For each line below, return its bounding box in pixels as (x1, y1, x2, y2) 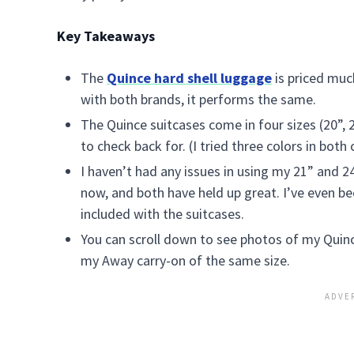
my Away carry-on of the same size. (81, 251, 290, 269)
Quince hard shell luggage (107, 69, 272, 87)
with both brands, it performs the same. (81, 90, 316, 108)
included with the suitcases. (81, 205, 244, 223)
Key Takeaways (57, 27, 155, 45)
